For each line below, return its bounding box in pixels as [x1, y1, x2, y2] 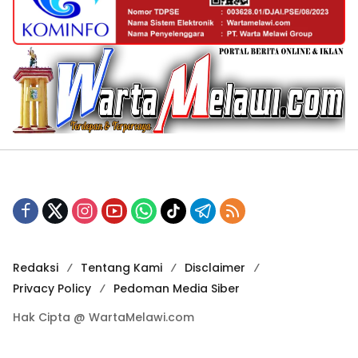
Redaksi [13, 259, 58, 276]
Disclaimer [185, 259, 245, 276]
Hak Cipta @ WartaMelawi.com [13, 308, 194, 325]
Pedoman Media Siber [113, 280, 240, 296]
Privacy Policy [13, 280, 91, 296]
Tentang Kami [81, 259, 162, 276]
